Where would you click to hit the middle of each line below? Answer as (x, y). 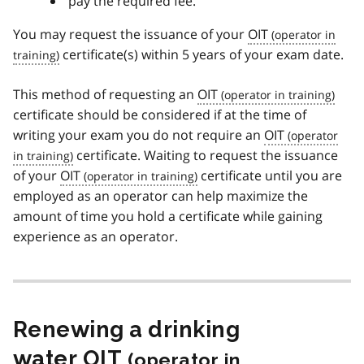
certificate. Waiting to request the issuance (206, 155)
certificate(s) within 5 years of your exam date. (201, 54)
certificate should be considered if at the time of (160, 114)
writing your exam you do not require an (139, 134)
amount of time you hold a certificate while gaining (168, 216)
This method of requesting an (105, 94)
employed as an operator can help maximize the (160, 195)
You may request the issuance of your (130, 34)
